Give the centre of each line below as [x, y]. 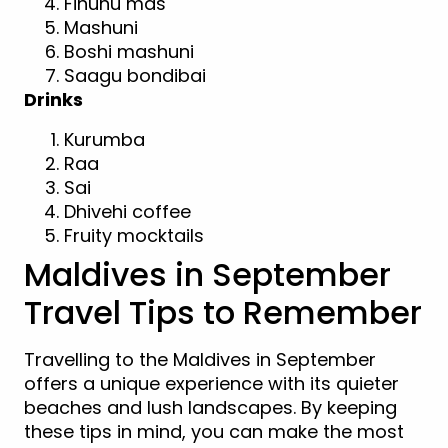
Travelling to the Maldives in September [200, 359]
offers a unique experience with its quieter [211, 383]
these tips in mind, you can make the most [214, 431]
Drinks [53, 99]
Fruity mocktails [134, 235]
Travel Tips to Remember [223, 312]
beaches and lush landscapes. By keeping [210, 407]
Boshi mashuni [129, 51]
